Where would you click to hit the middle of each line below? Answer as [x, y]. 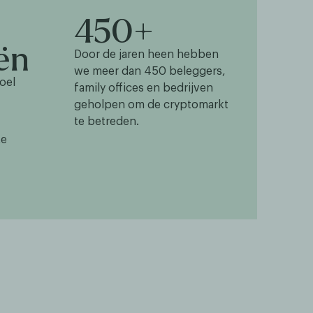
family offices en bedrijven [144, 88]
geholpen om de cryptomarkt [151, 105]
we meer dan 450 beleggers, [150, 71]
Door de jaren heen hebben [146, 54]
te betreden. [107, 122]
